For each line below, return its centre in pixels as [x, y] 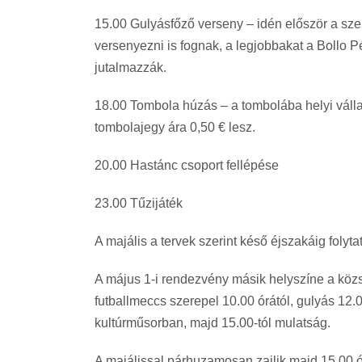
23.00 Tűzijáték [139, 203]
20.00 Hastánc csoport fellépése [187, 165]
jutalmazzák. [130, 67]
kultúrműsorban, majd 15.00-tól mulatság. [213, 322]
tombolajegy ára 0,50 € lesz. [175, 127]
